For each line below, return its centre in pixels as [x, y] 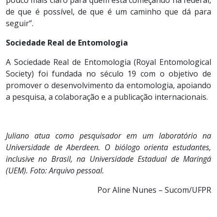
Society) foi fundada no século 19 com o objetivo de [108, 73]
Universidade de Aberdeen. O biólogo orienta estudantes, [108, 147]
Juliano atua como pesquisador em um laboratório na [108, 135]
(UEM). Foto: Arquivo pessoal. [55, 170]
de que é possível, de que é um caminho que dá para [108, 11]
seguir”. [20, 23]
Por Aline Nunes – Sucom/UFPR [154, 190]
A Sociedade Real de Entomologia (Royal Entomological [108, 62]
